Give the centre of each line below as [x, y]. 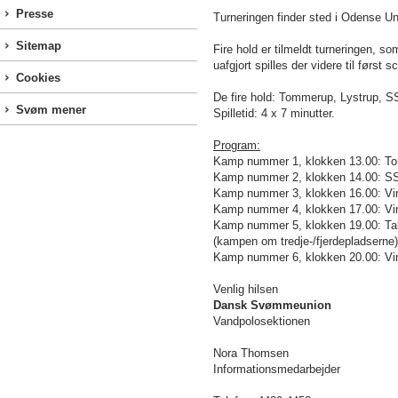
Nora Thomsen [251, 353]
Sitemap [39, 46]
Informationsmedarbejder [277, 369]
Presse [35, 14]
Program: [237, 145]
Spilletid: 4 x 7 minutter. [274, 113]
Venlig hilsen [246, 289]
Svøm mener [51, 110]
